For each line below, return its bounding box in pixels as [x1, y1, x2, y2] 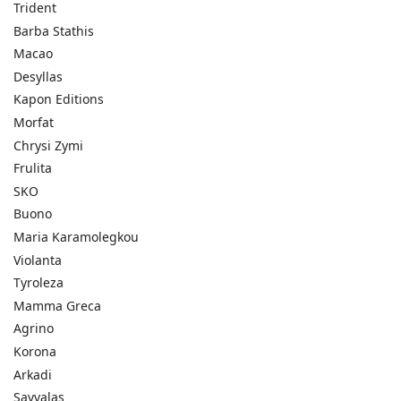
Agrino [13, 320, 54, 337]
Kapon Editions [13, 90, 104, 108]
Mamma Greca [13, 296, 101, 314]
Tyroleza [13, 274, 64, 292]
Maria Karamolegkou [13, 227, 139, 245]
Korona [13, 342, 56, 360]
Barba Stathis [13, 21, 94, 39]
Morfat [13, 114, 54, 131]
